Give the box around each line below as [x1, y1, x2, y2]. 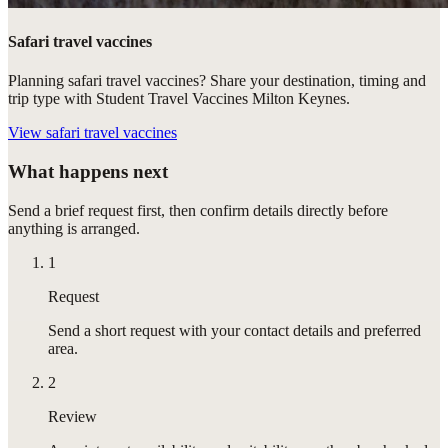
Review [48, 407, 97, 425]
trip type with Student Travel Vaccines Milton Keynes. [8, 90, 350, 108]
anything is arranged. [8, 219, 140, 237]
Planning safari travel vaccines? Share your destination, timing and [8, 72, 426, 90]
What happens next [8, 160, 168, 182]
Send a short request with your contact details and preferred [48, 321, 421, 339]
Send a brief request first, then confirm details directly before [8, 201, 388, 219]
